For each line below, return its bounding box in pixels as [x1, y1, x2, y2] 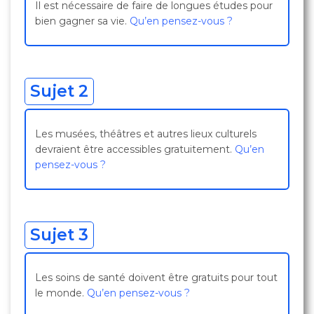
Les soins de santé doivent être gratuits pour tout [35, 271, 278, 284]
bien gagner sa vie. [35, 15, 130, 27]
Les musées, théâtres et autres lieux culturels [35, 128, 257, 140]
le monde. [35, 287, 87, 299]
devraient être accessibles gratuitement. [35, 143, 235, 156]
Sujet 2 [30, 81, 88, 101]
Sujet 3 [30, 225, 88, 245]
